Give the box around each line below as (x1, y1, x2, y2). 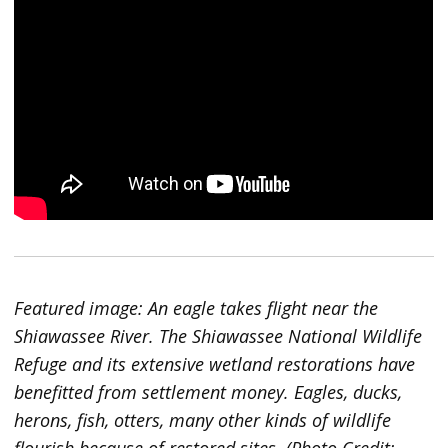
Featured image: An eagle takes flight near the (14, 295, 379, 320)
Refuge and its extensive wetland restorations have (14, 351, 416, 376)
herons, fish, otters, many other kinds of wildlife (14, 407, 392, 432)
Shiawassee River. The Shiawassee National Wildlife (14, 323, 423, 348)
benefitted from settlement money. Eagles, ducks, (14, 379, 403, 404)
